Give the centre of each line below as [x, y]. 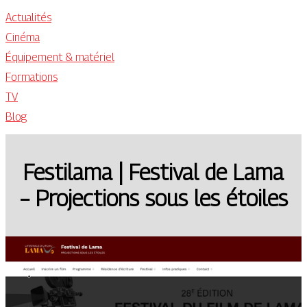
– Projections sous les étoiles [153, 198]
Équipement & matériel [60, 57]
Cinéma [23, 37]
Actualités [28, 17]
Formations [32, 77]
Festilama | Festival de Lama [153, 172]
